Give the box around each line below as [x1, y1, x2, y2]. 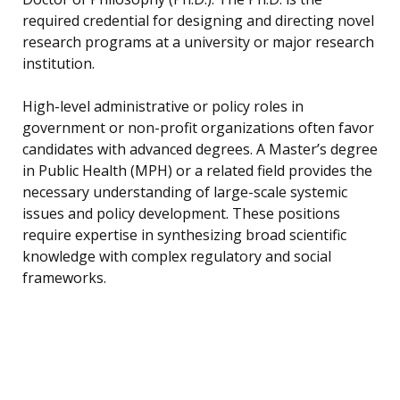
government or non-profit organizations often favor [22, 118, 374, 138]
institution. [22, 54, 95, 74]
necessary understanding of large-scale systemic [22, 182, 347, 203]
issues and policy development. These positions [22, 204, 340, 224]
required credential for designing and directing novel [22, 11, 374, 31]
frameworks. [22, 268, 106, 288]
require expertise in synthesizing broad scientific [22, 225, 346, 246]
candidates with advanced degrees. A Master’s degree [22, 139, 378, 160]
